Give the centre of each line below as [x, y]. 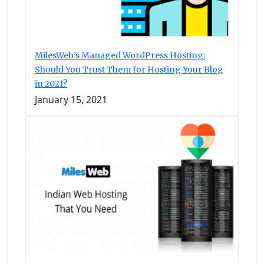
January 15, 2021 [71, 99]
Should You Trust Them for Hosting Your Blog [129, 69]
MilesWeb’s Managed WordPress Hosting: [120, 55]
